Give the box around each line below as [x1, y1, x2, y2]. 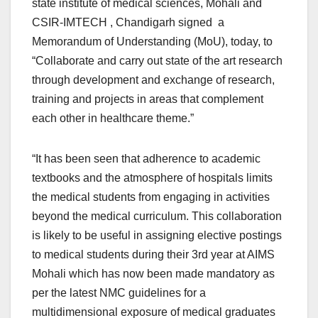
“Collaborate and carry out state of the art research [32, 55, 283, 67]
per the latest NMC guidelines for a [32, 287, 206, 300]
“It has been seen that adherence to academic [32, 153, 261, 165]
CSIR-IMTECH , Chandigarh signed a [32, 16, 224, 29]
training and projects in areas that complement [32, 93, 263, 106]
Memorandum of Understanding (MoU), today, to [32, 35, 273, 48]
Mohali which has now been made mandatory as [32, 268, 275, 280]
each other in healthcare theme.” [32, 112, 194, 125]
